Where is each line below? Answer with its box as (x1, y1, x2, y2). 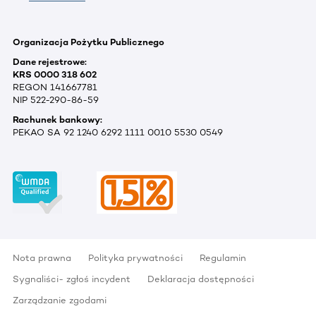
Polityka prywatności (88, 253, 183, 264)
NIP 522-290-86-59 (13, 95, 99, 106)
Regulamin (200, 253, 246, 264)
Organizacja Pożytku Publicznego (13, 37, 164, 48)
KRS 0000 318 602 (13, 69, 97, 80)
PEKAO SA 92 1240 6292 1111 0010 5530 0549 (13, 127, 223, 138)
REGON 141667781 (13, 82, 97, 93)
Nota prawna (13, 253, 71, 264)
